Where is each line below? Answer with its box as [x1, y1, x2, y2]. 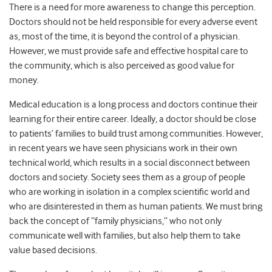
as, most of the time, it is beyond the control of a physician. [9, 31, 240, 42]
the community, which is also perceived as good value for [9, 60, 234, 72]
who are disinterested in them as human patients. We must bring [9, 201, 262, 212]
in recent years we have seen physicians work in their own [9, 143, 237, 154]
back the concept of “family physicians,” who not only [9, 216, 222, 227]
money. [9, 75, 39, 86]
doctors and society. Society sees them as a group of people [9, 172, 245, 183]
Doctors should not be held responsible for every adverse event [9, 16, 257, 28]
